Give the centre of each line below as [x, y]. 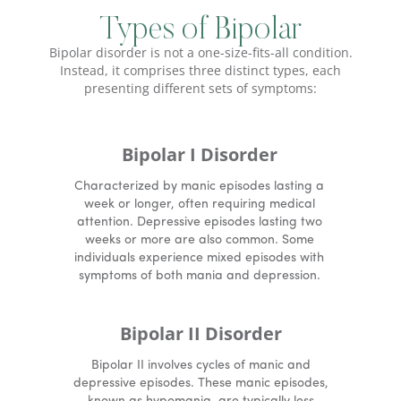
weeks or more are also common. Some [199, 241]
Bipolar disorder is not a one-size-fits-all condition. [200, 53]
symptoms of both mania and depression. [199, 277]
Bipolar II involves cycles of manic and [200, 366]
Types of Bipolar [200, 31]
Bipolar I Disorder [199, 155]
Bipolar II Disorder [200, 334]
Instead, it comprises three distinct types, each [200, 71]
